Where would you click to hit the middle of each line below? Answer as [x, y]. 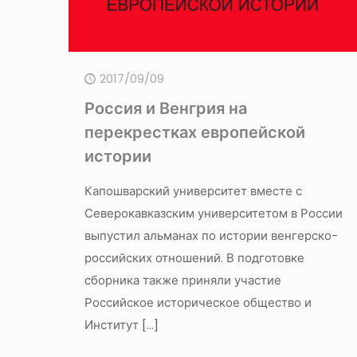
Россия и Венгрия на [165, 109]
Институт [111, 325]
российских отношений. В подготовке [194, 258]
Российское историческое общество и [198, 303]
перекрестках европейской [194, 133]
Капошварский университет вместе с [193, 191]
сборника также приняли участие [182, 280]
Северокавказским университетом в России [213, 214]
